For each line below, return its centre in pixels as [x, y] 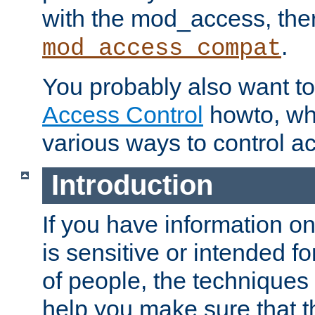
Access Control [123, 114]
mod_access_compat [162, 48]
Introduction [132, 185]
